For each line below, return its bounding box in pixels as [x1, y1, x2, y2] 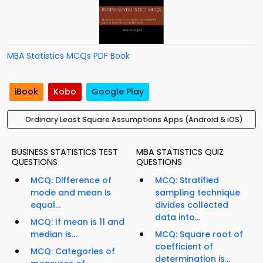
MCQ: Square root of [155, 228, 243, 241]
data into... [155, 211, 200, 224]
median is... [31, 228, 77, 241]
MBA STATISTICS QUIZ [136, 146, 224, 159]
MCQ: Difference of [31, 174, 112, 187]
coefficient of [155, 241, 213, 253]
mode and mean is [31, 187, 111, 199]
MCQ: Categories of [31, 245, 115, 258]
